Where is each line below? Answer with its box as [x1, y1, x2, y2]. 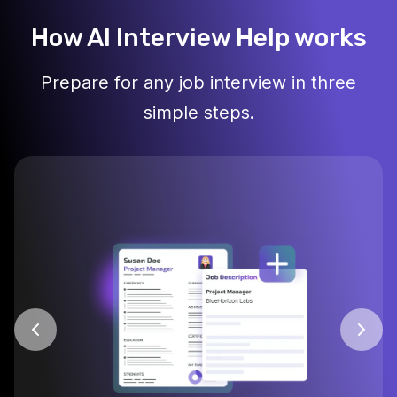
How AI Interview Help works [30, 23, 367, 53]
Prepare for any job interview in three [41, 72, 356, 94]
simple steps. [143, 102, 254, 124]
